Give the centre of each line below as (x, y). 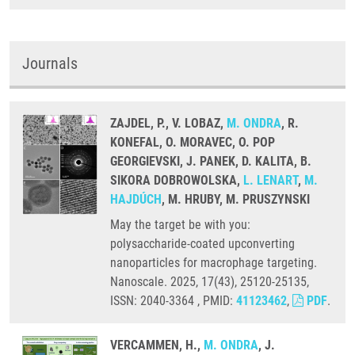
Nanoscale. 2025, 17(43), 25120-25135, (210, 282)
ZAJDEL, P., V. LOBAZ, (168, 123)
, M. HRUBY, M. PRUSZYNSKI (236, 199)
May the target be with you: (180, 225)
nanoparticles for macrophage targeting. (214, 263)
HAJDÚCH (136, 199)
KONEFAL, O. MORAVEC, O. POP (193, 142)
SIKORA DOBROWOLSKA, (177, 180)
